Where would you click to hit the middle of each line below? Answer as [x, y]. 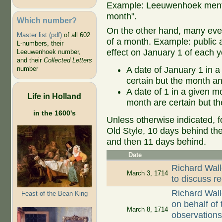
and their [30, 60]
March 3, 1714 [147, 173]
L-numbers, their [40, 44]
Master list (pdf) [39, 35]
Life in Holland [54, 96]
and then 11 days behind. [156, 141]
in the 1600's [54, 113]
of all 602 [76, 35]
